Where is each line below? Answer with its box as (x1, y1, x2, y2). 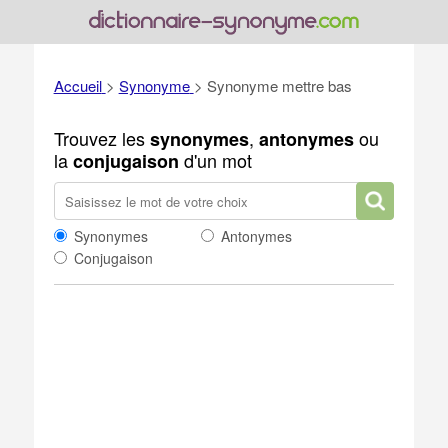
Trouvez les (53, 125, 150, 151)
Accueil (53, 75, 102, 96)
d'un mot (178, 147, 252, 173)
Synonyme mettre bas (206, 75, 352, 96)
